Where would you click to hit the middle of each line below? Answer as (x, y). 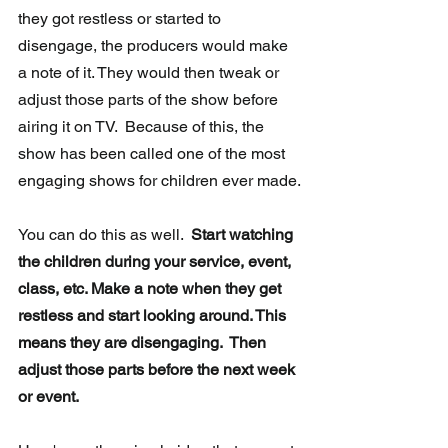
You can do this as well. (104, 235)
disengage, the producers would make (155, 46)
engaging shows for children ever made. (159, 181)
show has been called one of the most (153, 154)
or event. (48, 397)
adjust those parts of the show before (150, 100)
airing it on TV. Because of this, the (143, 127)
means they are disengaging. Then (144, 343)
